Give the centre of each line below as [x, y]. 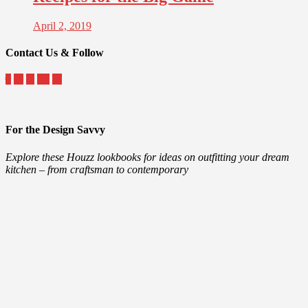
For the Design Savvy [55, 130]
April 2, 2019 [62, 25]
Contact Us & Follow [55, 52]
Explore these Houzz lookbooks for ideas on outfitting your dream [147, 157]
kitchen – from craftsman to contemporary [97, 169]
